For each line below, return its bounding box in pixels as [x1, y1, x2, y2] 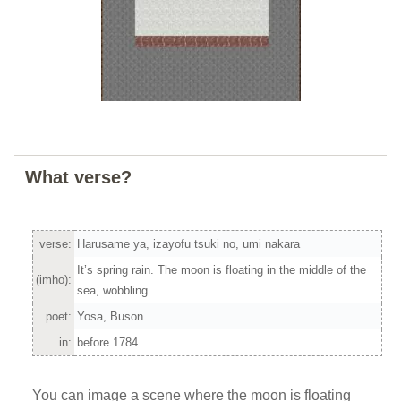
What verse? [25, 167, 132, 188]
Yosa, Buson [77, 309, 143, 323]
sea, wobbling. [77, 283, 151, 297]
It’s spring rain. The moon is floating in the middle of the [77, 262, 366, 277]
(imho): [36, 272, 72, 286]
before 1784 [77, 335, 138, 349]
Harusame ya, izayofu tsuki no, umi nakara [77, 236, 300, 251]
